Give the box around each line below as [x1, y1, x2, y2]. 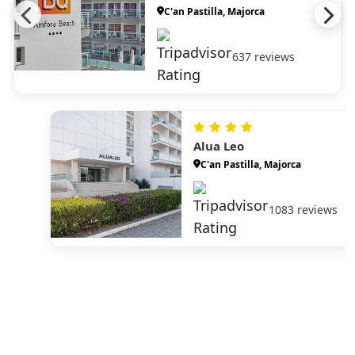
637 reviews [231, 48, 295, 64]
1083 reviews [269, 201, 338, 217]
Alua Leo [193, 137, 244, 154]
